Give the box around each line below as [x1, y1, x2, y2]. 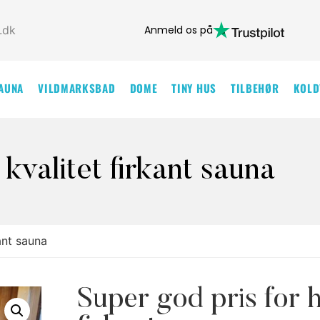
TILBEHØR [230, 79, 279, 96]
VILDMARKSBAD [38, 79, 116, 96]
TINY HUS [171, 79, 216, 96]
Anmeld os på [144, 22, 213, 37]
